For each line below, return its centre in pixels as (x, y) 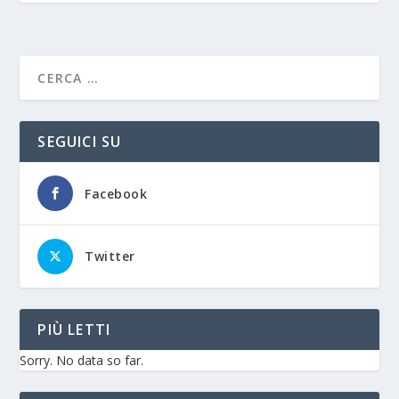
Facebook (116, 194)
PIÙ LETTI (74, 330)
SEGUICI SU (80, 142)
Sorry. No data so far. (82, 361)
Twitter (110, 256)
